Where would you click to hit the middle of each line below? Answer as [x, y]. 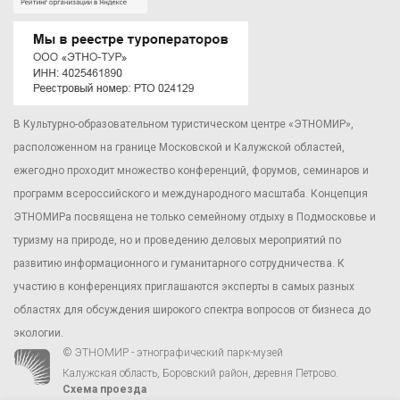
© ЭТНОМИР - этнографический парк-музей [173, 353]
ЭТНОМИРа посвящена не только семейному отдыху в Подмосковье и [195, 217]
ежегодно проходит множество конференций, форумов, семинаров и [191, 171]
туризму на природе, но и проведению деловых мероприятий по [177, 241]
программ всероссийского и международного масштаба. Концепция [191, 194]
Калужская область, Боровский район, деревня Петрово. [200, 374]
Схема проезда [104, 390]
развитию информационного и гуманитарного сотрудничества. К [179, 264]
